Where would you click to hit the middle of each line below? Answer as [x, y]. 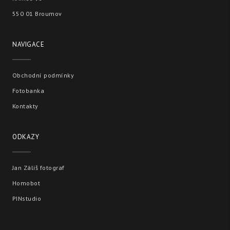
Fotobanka [28, 91]
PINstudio [27, 198]
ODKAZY [26, 137]
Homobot [26, 183]
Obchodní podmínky [43, 75]
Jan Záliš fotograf [39, 168]
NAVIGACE [28, 44]
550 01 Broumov [37, 14]
